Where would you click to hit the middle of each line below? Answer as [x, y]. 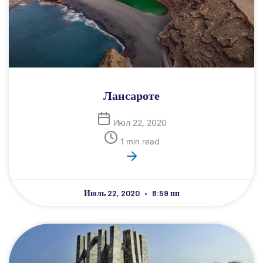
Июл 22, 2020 [140, 123]
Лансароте [131, 95]
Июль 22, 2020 [112, 193]
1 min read [140, 141]
